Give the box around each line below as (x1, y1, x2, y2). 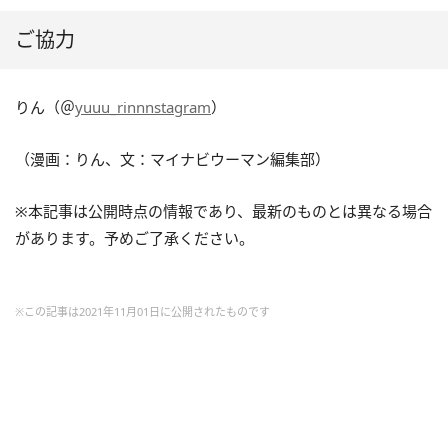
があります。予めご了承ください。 (15, 227, 254, 248)
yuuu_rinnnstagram (75, 96, 211, 117)
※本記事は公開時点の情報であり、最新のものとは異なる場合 (15, 200, 432, 221)
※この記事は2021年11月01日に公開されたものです (15, 303, 270, 319)
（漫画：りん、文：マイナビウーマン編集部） (15, 148, 330, 169)
